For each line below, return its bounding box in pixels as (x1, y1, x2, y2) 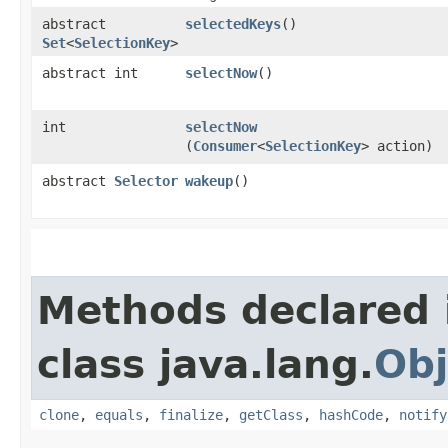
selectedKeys (185, 16, 281, 33)
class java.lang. (37, 342, 374, 388)
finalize (159, 407, 223, 424)
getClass (239, 407, 303, 424)
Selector (114, 173, 178, 190)
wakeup (185, 173, 233, 190)
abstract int (42, 65, 138, 82)
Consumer (193, 138, 257, 155)
